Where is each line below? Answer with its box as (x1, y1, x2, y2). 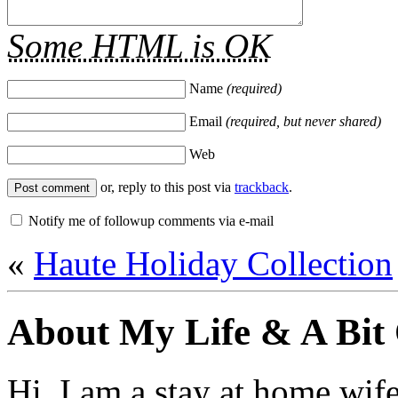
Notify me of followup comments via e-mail (28, 212, 274, 228)
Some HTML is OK (7, 26, 272, 65)
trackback (235, 179, 289, 195)
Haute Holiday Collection (34, 243, 393, 283)
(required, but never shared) (226, 113, 381, 129)
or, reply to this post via (100, 179, 235, 195)
